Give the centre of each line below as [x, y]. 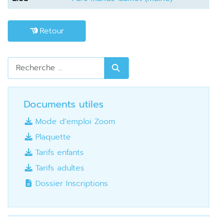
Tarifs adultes [60, 168]
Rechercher [28, 62]
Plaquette [53, 137]
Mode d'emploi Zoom [75, 121]
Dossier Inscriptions [72, 183]
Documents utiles [67, 104]
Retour [52, 31]
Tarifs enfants [60, 152]
